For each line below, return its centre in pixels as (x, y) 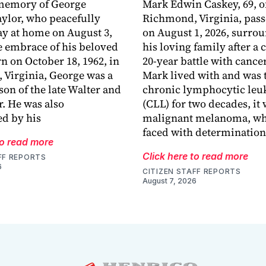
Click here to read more (195, 156)
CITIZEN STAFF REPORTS (192, 172)
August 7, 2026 (170, 181)
